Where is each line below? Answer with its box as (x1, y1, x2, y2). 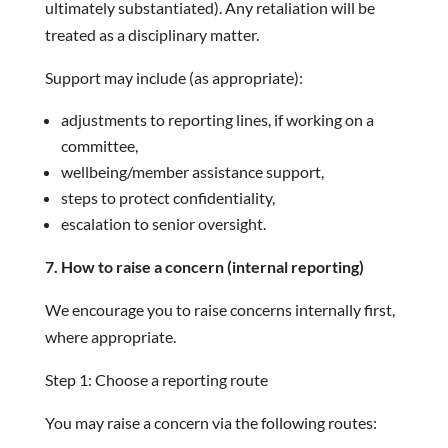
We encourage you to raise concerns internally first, (44, 300, 395, 319)
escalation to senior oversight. (60, 214, 266, 233)
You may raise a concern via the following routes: (44, 413, 377, 432)
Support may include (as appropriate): (44, 68, 303, 87)
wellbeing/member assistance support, (60, 162, 324, 181)
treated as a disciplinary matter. (44, 25, 259, 44)
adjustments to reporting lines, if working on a (60, 110, 374, 129)
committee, (60, 136, 138, 155)
